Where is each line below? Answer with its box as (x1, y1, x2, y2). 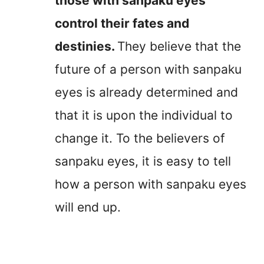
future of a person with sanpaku (55, 61, 242, 77)
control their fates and (55, 15, 189, 31)
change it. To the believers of (55, 130, 225, 146)
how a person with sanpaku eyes (55, 176, 246, 192)
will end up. (55, 199, 121, 214)
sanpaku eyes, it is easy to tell (55, 153, 231, 169)
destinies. (55, 38, 117, 54)
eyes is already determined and (55, 84, 238, 100)
